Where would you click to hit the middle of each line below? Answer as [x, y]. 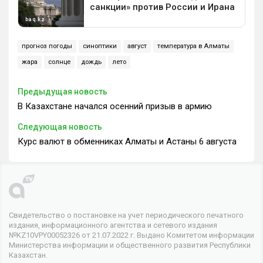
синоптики [100, 46]
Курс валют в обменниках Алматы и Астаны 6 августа [127, 141]
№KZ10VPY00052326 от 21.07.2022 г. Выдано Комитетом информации [131, 235]
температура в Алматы [193, 46]
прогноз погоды [47, 46]
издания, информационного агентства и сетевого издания [113, 225]
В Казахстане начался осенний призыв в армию [115, 106]
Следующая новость [60, 127]
